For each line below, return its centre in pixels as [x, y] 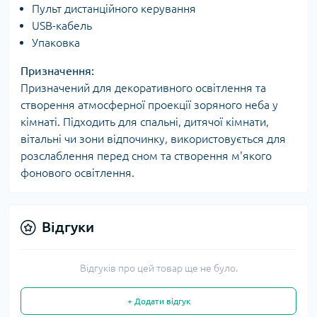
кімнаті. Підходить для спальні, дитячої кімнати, [145, 122]
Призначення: [57, 71]
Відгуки [68, 227]
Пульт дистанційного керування [114, 8]
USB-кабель [62, 25]
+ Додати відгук [158, 301]
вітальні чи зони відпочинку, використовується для [153, 139]
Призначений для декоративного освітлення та [143, 88]
